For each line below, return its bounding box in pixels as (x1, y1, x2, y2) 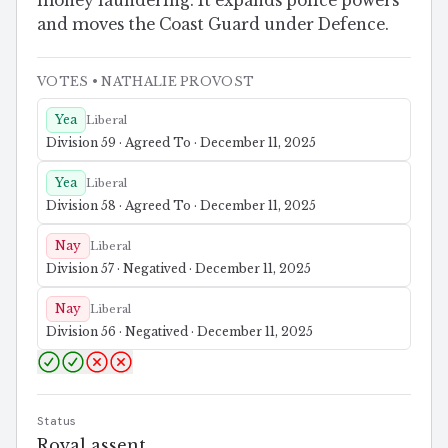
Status (37, 414, 77, 429)
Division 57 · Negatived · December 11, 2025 (46, 261, 311, 277)
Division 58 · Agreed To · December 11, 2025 (46, 198, 316, 214)
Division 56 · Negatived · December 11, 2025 (46, 324, 313, 340)
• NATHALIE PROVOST (88, 74, 255, 90)
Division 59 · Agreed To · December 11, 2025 (46, 135, 316, 151)
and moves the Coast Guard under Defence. (37, 15, 389, 35)
